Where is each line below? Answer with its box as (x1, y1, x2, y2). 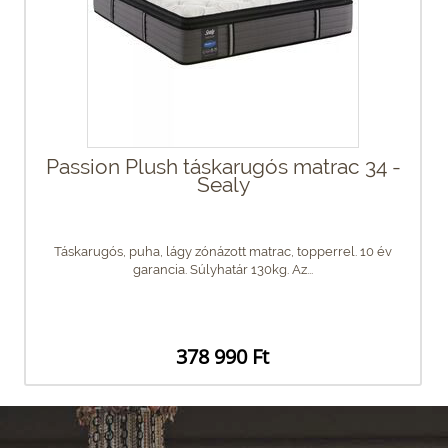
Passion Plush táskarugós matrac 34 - (45, 153, 401, 179)
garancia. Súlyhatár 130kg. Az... (133, 261, 313, 277)
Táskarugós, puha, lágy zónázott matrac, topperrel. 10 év (54, 243, 392, 259)
